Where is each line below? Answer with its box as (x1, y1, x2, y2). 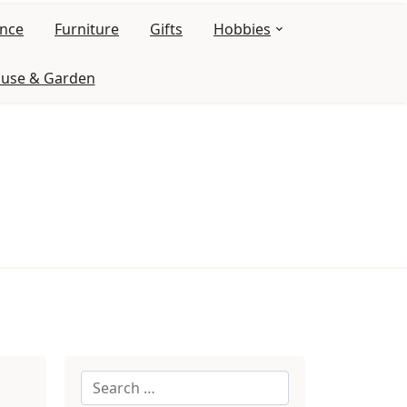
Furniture (55, 19, 119, 39)
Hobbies (213, 19, 271, 39)
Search (80, 371, 127, 391)
